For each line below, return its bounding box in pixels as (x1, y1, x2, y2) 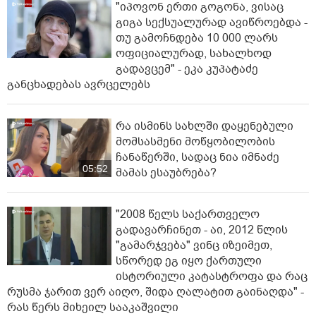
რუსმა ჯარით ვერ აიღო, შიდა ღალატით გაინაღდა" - (7, 284, 304, 300)
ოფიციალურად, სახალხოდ (116, 45, 272, 61)
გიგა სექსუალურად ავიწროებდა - (116, 14, 308, 30)
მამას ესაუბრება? (116, 164, 217, 181)
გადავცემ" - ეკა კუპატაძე (116, 61, 258, 77)
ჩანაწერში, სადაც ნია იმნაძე (116, 149, 279, 165)
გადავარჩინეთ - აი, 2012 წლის (116, 221, 288, 238)
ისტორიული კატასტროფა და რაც (116, 268, 308, 284)
